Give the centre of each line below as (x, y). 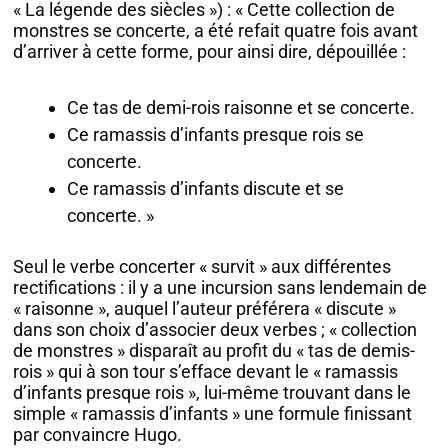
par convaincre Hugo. (98, 434)
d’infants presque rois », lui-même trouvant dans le (212, 392)
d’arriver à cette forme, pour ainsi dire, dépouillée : (210, 52)
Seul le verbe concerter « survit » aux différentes (202, 266)
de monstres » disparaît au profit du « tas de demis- (214, 350)
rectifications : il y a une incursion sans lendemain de (220, 287)
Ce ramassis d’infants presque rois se (216, 134)
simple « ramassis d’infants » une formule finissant (213, 413)
